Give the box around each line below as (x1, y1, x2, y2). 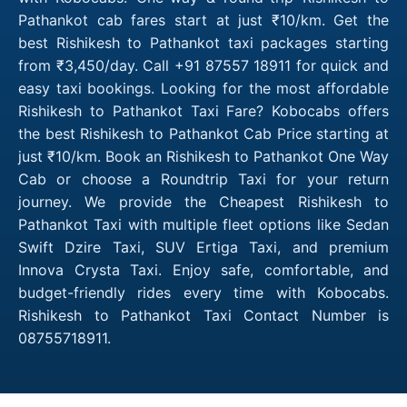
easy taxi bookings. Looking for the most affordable (18, 78, 389, 97)
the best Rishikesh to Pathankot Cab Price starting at (18, 124, 389, 143)
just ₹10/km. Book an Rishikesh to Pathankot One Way (18, 146, 389, 165)
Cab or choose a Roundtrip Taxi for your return (18, 169, 389, 188)
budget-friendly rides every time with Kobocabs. (18, 283, 389, 302)
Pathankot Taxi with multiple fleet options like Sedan (18, 214, 389, 233)
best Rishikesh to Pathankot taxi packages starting (18, 33, 389, 52)
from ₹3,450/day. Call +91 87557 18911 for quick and (18, 55, 389, 74)
